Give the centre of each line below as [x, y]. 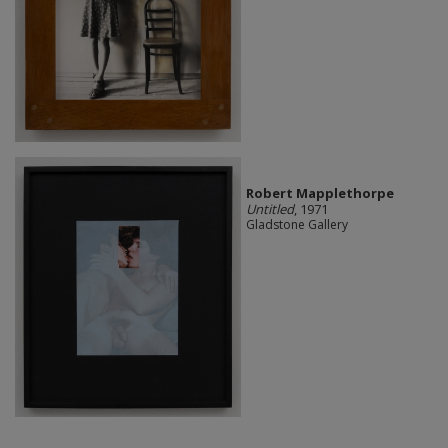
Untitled [269, 208]
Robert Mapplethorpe [319, 192]
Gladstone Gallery [296, 224]
